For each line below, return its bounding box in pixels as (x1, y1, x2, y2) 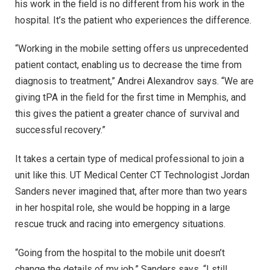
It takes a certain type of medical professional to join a (15, 153, 244, 165)
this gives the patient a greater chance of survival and (15, 108, 239, 120)
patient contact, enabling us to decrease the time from (15, 59, 242, 71)
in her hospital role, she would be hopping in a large (15, 202, 230, 214)
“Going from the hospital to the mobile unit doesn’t (15, 246, 225, 259)
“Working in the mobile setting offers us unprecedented (15, 43, 248, 55)
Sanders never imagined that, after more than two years (15, 186, 247, 198)
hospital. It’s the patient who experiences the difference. (15, 14, 251, 26)
